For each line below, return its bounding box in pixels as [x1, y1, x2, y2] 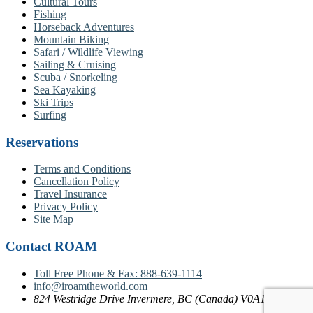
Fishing [34, 8, 66, 20]
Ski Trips [34, 96, 73, 108]
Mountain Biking [34, 33, 109, 45]
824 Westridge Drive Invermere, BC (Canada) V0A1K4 [34, 292, 279, 305]
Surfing [34, 108, 66, 121]
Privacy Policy [34, 201, 98, 213]
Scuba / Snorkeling [34, 71, 117, 83]
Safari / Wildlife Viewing [34, 45, 143, 58]
